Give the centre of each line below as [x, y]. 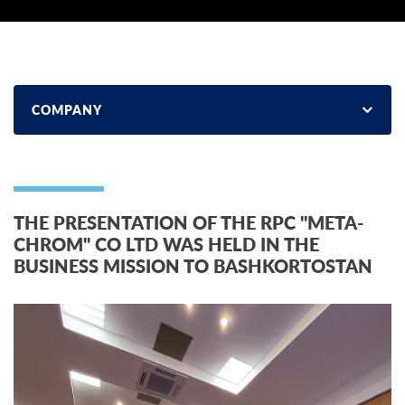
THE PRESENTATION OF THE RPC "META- [188, 222]
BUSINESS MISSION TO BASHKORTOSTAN [193, 266]
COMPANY [67, 110]
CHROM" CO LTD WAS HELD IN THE [166, 244]
